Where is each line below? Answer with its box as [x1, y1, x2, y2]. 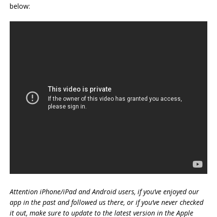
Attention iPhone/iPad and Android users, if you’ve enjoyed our [10, 187, 199, 196]
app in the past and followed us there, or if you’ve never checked [10, 198, 203, 207]
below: [10, 1, 30, 11]
